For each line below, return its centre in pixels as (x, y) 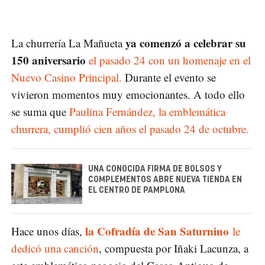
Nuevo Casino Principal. (68, 77)
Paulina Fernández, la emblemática (147, 112)
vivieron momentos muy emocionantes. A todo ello (128, 95)
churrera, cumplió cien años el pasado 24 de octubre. (130, 129)
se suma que (40, 112)
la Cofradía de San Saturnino (159, 231)
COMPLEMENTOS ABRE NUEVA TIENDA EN (165, 180)
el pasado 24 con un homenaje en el (168, 60)
